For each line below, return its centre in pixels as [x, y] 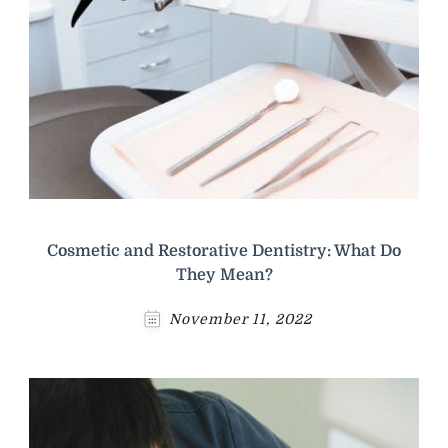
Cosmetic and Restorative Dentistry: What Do [224, 251]
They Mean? [224, 275]
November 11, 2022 [240, 319]
